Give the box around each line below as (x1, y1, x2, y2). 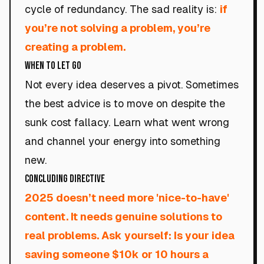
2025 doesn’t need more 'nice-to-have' (25, 192, 229, 204)
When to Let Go (25, 60, 81, 72)
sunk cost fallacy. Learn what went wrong (25, 116, 229, 128)
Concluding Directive (25, 173, 105, 185)
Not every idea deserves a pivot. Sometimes (25, 78, 239, 91)
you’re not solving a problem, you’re (25, 22, 210, 34)
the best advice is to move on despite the (25, 97, 225, 110)
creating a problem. (25, 41, 126, 53)
